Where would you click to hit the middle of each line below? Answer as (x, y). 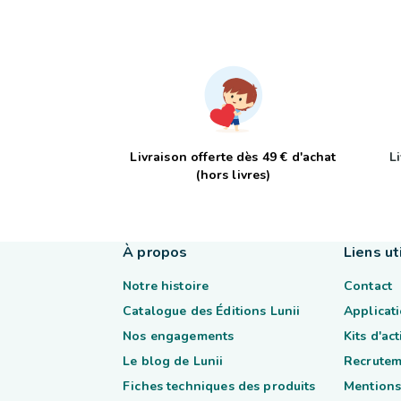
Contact (367, 286)
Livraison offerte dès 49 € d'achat (233, 157)
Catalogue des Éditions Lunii (212, 311)
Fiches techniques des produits (219, 386)
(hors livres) (233, 175)
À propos (155, 252)
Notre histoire (166, 286)
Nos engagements (179, 336)
